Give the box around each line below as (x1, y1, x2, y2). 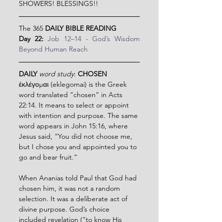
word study (39, 69, 74, 78)
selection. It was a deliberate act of (19, 194, 129, 203)
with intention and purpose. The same (19, 111, 140, 120)
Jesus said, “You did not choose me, (19, 131, 134, 141)
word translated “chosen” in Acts (19, 90, 124, 99)
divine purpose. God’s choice (19, 204, 111, 214)
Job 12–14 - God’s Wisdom (48, 34, 140, 43)
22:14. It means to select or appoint (19, 100, 131, 110)
